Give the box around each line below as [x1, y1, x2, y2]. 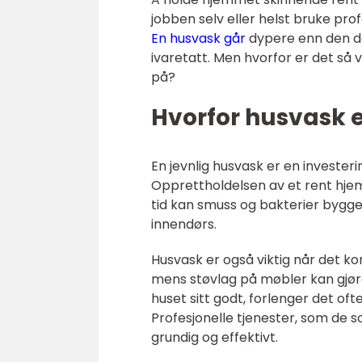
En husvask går [151, 29, 246, 48]
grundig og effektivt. [151, 328, 278, 347]
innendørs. [151, 215, 217, 234]
